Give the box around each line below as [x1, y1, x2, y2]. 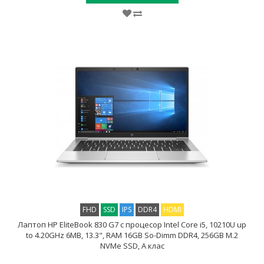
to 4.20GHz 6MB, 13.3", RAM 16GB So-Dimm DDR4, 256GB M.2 [26, 230, 238, 240]
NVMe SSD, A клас [100, 240, 164, 251]
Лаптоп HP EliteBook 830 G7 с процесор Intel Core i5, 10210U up [18, 219, 246, 230]
